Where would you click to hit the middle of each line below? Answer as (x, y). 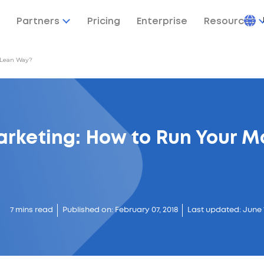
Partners (38, 22)
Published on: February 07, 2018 (121, 210)
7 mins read (32, 210)
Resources (230, 22)
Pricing (103, 22)
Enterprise (162, 22)
